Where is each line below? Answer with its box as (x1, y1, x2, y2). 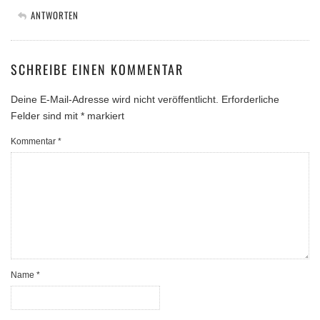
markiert (84, 110, 124, 122)
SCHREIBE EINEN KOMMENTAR (11, 60, 184, 79)
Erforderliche (221, 94, 279, 106)
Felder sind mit (11, 110, 81, 122)
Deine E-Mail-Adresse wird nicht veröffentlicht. (11, 94, 219, 106)
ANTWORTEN (31, 8, 79, 23)
